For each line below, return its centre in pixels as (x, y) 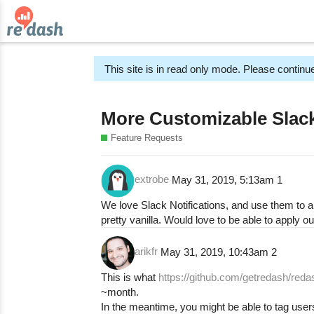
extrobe (152, 179)
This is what (130, 277)
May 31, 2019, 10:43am (216, 252)
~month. (120, 292)
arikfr (146, 252)
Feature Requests (147, 137)
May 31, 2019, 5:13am (225, 179)
